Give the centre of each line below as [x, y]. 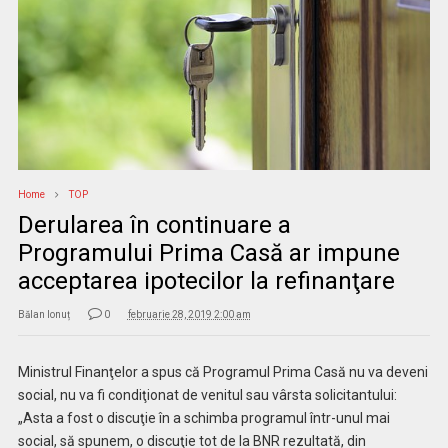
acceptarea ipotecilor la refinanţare [206, 280]
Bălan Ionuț [43, 314]
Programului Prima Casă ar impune [208, 252]
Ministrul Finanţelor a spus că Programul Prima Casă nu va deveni [222, 371]
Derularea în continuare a [154, 224]
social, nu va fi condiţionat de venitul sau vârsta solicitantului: [207, 394]
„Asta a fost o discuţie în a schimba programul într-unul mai [203, 417]
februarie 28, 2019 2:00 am [189, 314]
